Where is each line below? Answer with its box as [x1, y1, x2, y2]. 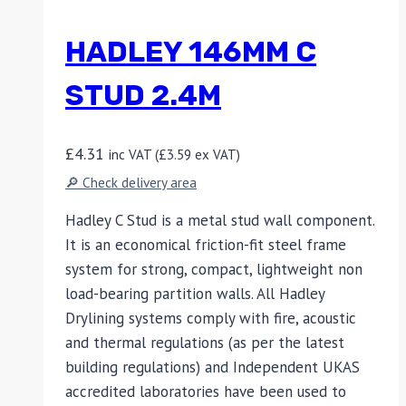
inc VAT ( [109, 145, 159, 163]
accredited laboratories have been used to [65, 382, 346, 402]
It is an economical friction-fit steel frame [65, 235, 346, 256]
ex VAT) [191, 145, 240, 163]
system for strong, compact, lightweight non [65, 259, 362, 280]
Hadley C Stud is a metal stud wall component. [65, 210, 374, 231]
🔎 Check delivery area [65, 173, 197, 192]
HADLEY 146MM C [65, 34, 316, 70]
